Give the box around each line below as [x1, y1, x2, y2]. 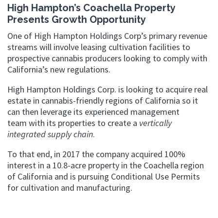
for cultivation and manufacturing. [7, 182, 132, 194]
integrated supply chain [7, 128, 93, 140]
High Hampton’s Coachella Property [7, 2, 175, 14]
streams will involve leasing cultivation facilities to [7, 41, 190, 53]
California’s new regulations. [7, 64, 110, 75]
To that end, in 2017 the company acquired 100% [7, 148, 185, 160]
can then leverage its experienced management [7, 106, 180, 118]
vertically [139, 117, 172, 129]
